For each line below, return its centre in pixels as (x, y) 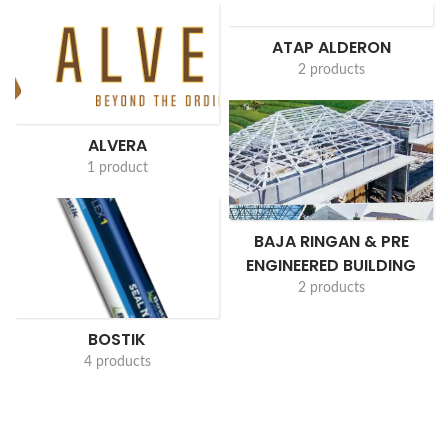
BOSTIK (117, 339)
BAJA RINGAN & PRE (331, 241)
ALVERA (117, 145)
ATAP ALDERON (331, 47)
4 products (117, 361)
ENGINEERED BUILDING (331, 265)
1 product (117, 167)
